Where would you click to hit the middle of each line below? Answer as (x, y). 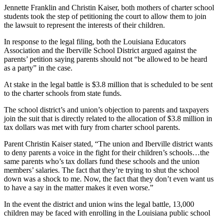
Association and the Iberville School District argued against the (100, 50)
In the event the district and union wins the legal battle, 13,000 (99, 204)
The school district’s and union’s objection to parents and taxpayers (106, 109)
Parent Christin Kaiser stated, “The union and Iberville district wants (108, 144)
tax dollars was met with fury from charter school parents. (92, 127)
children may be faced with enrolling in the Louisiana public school (107, 213)
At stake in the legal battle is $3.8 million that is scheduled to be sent (108, 84)
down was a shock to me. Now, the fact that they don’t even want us (109, 179)
